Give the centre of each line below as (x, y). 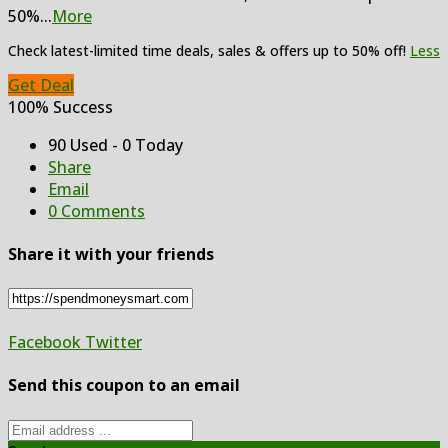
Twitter (111, 342)
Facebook (44, 342)
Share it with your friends (111, 253)
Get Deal (41, 84)
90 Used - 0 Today (115, 144)
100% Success (60, 106)
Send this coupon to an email (124, 385)
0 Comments (96, 210)
